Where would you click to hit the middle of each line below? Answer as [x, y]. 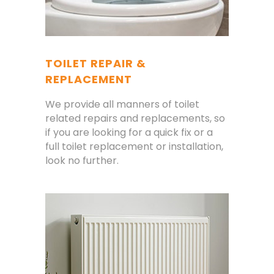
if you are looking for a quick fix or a [129, 133]
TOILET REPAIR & [96, 64]
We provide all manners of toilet [122, 105]
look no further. [82, 161]
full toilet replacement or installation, [134, 147]
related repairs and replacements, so [135, 119]
